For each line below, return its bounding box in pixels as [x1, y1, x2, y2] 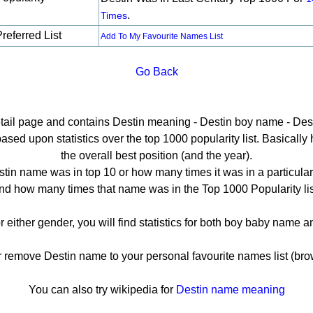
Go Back [135, 66, 178, 78]
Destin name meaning [175, 284, 285, 296]
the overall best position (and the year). [61, 150, 252, 161]
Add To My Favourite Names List [101, 31, 223, 41]
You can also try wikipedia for [28, 284, 176, 296]
